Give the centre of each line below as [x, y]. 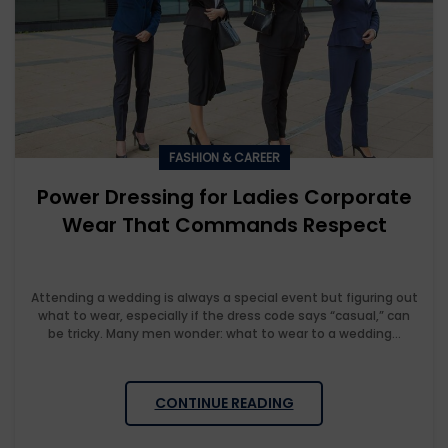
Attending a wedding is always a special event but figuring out [224, 298]
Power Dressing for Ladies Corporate [224, 197]
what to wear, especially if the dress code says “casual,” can [224, 316]
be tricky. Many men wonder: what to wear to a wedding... [224, 334]
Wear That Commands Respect [224, 225]
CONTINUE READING [224, 403]
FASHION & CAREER [224, 158]
